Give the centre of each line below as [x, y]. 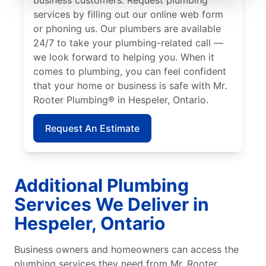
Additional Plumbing [102, 185]
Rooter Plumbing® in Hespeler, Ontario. [121, 99]
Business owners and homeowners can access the [126, 249]
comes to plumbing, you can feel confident [130, 71]
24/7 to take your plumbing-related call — [128, 42]
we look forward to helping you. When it [124, 57]
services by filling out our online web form [128, 14]
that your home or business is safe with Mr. [130, 85]
